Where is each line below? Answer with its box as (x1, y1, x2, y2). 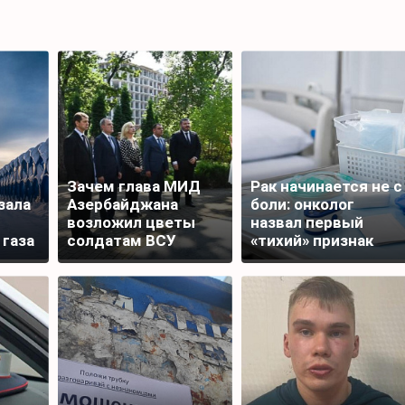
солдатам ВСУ (67, 231, 176, 250)
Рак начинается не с (250, 177, 402, 195)
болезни (250, 250, 313, 268)
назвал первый (250, 213, 363, 231)
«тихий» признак (250, 231, 373, 250)
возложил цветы (67, 213, 195, 231)
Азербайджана (67, 195, 178, 213)
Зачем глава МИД (67, 177, 201, 195)
